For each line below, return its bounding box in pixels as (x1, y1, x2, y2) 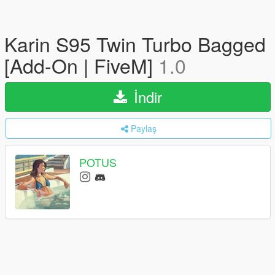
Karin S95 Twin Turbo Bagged (4, 29, 266, 58)
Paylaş (130, 122, 157, 134)
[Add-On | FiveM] (4, 51, 158, 79)
